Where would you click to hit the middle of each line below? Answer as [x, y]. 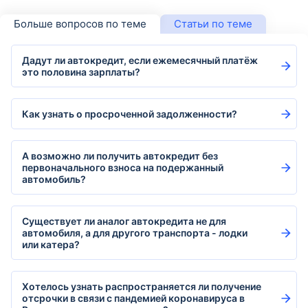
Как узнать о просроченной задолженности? [130, 114]
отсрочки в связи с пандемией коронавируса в [133, 298]
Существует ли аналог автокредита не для [124, 221]
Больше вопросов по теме [80, 24]
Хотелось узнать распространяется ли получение [142, 286]
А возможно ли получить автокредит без [120, 156]
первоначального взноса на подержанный [123, 167]
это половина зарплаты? [81, 72]
